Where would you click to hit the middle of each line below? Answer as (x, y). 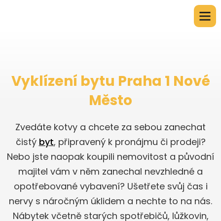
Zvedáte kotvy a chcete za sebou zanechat (110, 127)
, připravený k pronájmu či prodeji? (129, 142)
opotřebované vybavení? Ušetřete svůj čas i (110, 186)
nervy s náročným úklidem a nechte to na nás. (110, 201)
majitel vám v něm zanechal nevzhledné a (110, 171)
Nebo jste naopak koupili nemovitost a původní (110, 157)
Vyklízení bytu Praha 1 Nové (110, 81)
